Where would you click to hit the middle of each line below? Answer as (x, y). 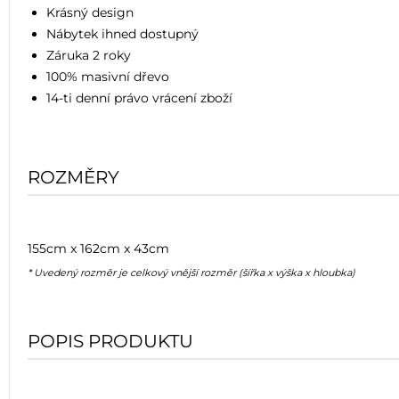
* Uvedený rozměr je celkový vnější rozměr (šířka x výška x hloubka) (191, 273)
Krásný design (90, 12)
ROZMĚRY (73, 177)
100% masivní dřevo (108, 77)
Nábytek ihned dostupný (122, 34)
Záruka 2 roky (89, 55)
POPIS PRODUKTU (110, 341)
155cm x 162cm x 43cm (98, 248)
